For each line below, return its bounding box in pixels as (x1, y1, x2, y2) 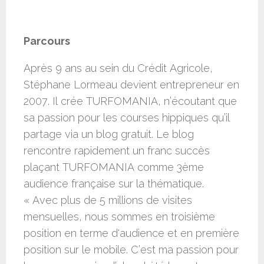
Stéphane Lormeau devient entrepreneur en (24, 78, 239, 91)
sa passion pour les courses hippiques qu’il (24, 111, 230, 124)
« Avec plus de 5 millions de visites (24, 194, 192, 207)
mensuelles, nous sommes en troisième (24, 210, 215, 223)
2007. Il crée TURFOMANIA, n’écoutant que (24, 95, 237, 108)
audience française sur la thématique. (24, 177, 204, 190)
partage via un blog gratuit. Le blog (24, 128, 194, 141)
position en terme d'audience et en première (24, 227, 239, 240)
